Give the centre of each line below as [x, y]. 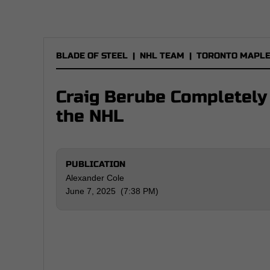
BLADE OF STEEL [92, 56]
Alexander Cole [95, 178]
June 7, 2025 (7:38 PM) [112, 191]
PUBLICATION [96, 164]
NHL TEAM [162, 56]
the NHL [90, 116]
